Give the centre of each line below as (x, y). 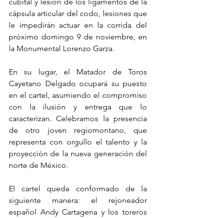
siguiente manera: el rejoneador (78, 200)
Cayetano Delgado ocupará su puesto (78, 83)
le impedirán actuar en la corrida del (78, 25)
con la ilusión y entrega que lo (78, 107)
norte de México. (38, 165)
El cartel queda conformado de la (78, 189)
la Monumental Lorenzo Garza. (62, 48)
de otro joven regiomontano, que (78, 130)
